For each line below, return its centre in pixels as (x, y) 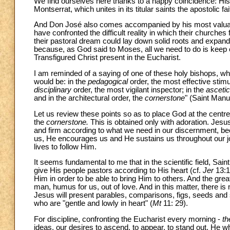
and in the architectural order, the (89, 98)
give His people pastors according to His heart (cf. (118, 171)
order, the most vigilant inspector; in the (139, 90)
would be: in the (61, 81)
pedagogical (108, 81)
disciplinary (53, 90)
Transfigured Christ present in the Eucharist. (107, 58)
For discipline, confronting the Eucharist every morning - (128, 219)
